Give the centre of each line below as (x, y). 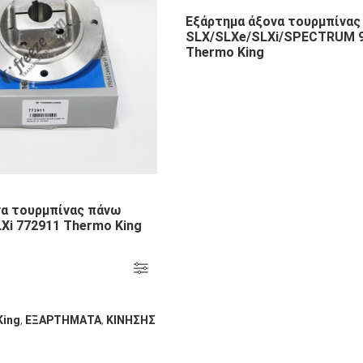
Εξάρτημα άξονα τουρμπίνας (273, 21)
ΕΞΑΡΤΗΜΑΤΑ (63, 320)
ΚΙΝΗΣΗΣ (131, 320)
